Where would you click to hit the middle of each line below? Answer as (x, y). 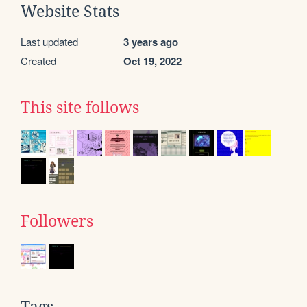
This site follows (80, 107)
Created (38, 60)
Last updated (49, 41)
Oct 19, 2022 (152, 61)
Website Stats (70, 11)
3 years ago (151, 41)
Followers (57, 221)
